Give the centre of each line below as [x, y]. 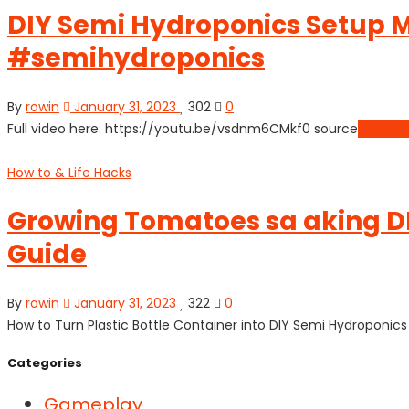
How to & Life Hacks [69, 173]
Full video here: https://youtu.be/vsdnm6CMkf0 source [183, 129]
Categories [45, 363]
